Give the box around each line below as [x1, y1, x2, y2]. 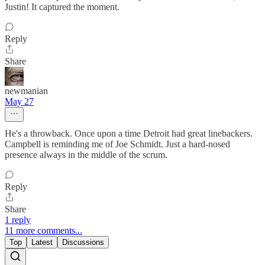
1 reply [5, 215, 31, 225]
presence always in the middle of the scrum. [5, 150, 167, 160]
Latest [31, 238, 53, 247]
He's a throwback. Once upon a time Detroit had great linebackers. [5, 128, 253, 139]
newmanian [5, 86, 48, 96]
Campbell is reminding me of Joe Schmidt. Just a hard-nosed [5, 139, 230, 150]
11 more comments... [5, 225, 82, 236]
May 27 [5, 96, 34, 107]
